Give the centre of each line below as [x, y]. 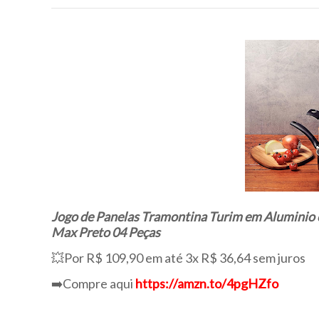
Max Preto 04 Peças [106, 232]
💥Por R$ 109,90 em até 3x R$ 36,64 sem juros [178, 258]
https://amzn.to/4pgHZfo [207, 283]
